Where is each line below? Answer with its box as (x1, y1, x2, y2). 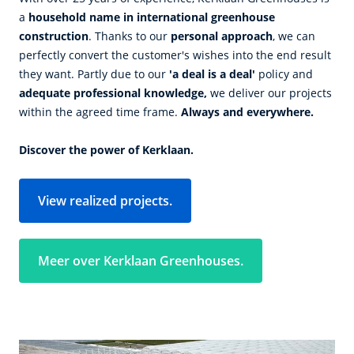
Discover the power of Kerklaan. (19, 142, 194, 158)
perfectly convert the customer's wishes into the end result (19, 47, 331, 63)
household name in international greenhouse (28, 9, 275, 25)
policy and (255, 66, 313, 82)
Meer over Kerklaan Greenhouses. (38, 252, 243, 270)
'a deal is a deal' (169, 66, 255, 82)
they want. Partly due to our (19, 66, 169, 82)
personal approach (171, 28, 273, 44)
